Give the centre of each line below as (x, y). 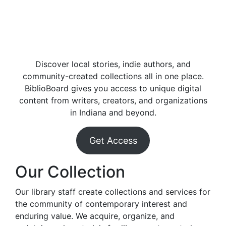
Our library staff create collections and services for (113, 192)
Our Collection (70, 172)
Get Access (113, 140)
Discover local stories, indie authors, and (113, 64)
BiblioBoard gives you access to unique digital (113, 88)
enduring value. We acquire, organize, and (95, 216)
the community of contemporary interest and (101, 204)
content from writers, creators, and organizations (113, 100)
